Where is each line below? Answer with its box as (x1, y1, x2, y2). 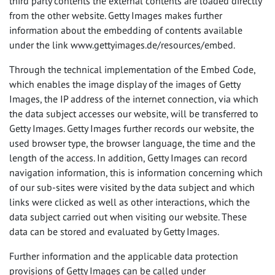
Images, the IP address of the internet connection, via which (9, 93, 258, 105)
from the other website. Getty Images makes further (9, 9, 222, 21)
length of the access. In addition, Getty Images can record (9, 152, 247, 164)
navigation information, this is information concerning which (9, 166, 263, 179)
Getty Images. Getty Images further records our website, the (9, 122, 254, 134)
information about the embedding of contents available (9, 24, 242, 36)
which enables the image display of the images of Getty (9, 78, 240, 90)
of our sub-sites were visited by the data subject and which (9, 181, 255, 193)
